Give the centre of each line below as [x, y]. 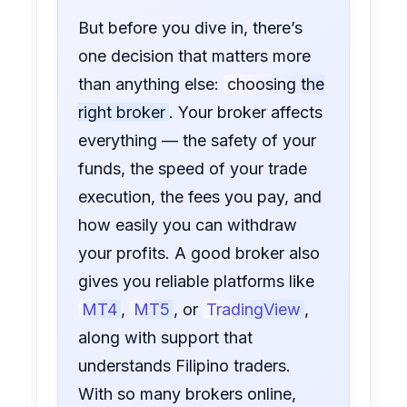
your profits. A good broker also [199, 253]
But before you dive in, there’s [191, 28]
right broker [122, 113]
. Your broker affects [246, 113]
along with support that [166, 338]
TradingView [254, 310]
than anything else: [151, 84]
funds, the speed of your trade [193, 169]
